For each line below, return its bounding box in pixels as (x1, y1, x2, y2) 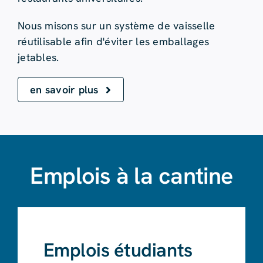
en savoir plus (29, 83, 99, 97)
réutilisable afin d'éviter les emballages (17, 35, 210, 49)
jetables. (17, 50, 59, 65)
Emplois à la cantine (30, 160, 233, 191)
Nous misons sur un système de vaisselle (17, 19, 215, 33)
